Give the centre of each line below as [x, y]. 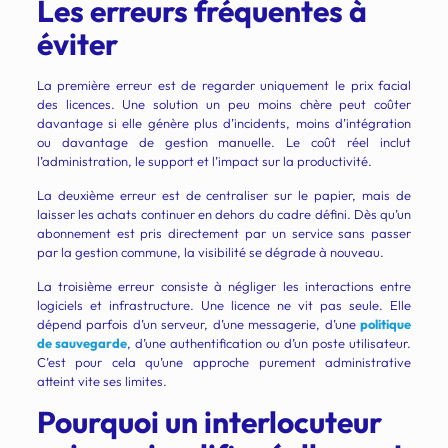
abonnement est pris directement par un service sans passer [224, 233]
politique [386, 324]
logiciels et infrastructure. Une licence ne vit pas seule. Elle [224, 305]
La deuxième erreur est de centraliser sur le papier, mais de [224, 195]
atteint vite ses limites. [101, 381]
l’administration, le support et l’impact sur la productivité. [204, 161]
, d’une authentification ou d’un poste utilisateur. [269, 343]
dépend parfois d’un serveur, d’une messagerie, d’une [198, 324]
